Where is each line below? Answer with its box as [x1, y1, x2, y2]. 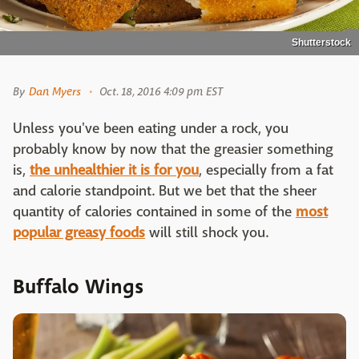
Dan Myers [29, 84, 82, 99]
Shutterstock [292, 37, 351, 49]
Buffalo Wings [13, 272, 143, 302]
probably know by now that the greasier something [13, 140, 333, 159]
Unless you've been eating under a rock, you [13, 119, 288, 139]
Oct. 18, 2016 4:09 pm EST [99, 84, 223, 99]
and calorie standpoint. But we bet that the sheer [13, 182, 317, 201]
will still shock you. [145, 224, 271, 243]
